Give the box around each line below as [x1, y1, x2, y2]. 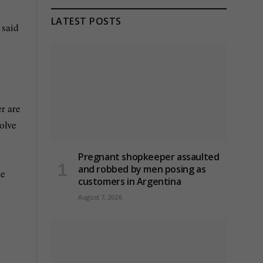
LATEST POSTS [51, 15, 122, 28]
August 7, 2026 [78, 193, 122, 202]
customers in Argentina [78, 175, 181, 188]
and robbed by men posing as [78, 163, 206, 176]
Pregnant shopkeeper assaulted [78, 150, 220, 164]
